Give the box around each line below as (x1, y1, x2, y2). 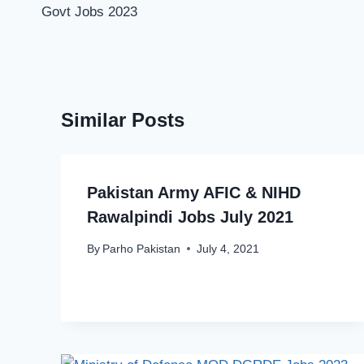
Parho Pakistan (102, 242, 181, 255)
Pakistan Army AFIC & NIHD (87, 184, 301, 202)
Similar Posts (61, 109, 184, 132)
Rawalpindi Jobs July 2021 (87, 208, 293, 227)
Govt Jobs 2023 (41, 4, 137, 20)
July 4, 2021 (197, 242, 260, 255)
